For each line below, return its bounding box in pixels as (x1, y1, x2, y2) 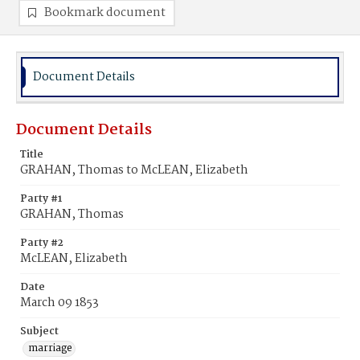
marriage (28, 340, 72, 357)
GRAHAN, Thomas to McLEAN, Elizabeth (20, 161, 248, 180)
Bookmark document (44, 3, 166, 22)
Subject (20, 323, 59, 340)
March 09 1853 (20, 293, 99, 313)
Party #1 (20, 190, 62, 207)
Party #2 (20, 235, 63, 252)
